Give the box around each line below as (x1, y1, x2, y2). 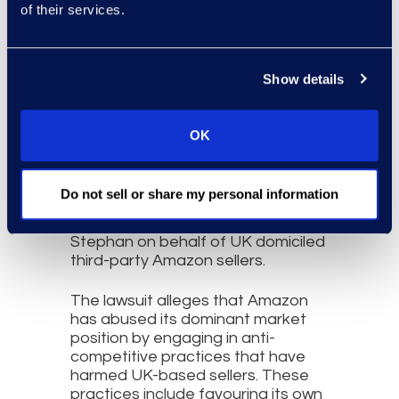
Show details (263, 70, 345, 86)
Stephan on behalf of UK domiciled (70, 232, 325, 250)
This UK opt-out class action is (70, 195, 292, 213)
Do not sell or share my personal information (61, 185, 338, 201)
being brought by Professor (70, 214, 272, 232)
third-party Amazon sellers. (70, 251, 265, 269)
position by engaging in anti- (70, 329, 275, 346)
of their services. (20, 2, 125, 18)
